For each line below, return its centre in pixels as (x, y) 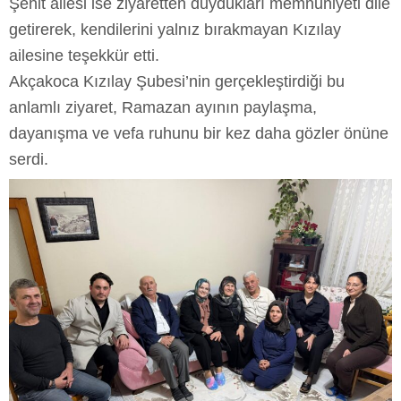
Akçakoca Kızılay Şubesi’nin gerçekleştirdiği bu (177, 81)
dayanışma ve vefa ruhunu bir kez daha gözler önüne (199, 133)
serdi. (29, 159)
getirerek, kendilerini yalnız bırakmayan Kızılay (175, 29)
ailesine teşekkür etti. (84, 55)
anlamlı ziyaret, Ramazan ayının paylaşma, (163, 107)
